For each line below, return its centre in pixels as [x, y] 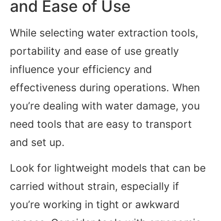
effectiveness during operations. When [105, 88]
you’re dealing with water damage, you [105, 106]
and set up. [37, 143]
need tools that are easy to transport [101, 124]
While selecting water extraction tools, [104, 33]
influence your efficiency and [81, 70]
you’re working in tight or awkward [95, 204]
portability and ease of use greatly [94, 51]
